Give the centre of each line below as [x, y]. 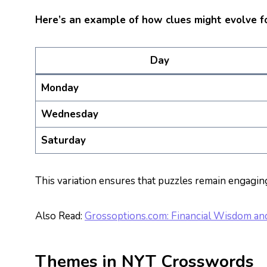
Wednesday [69, 114]
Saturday [63, 140]
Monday [60, 88]
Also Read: [60, 216]
